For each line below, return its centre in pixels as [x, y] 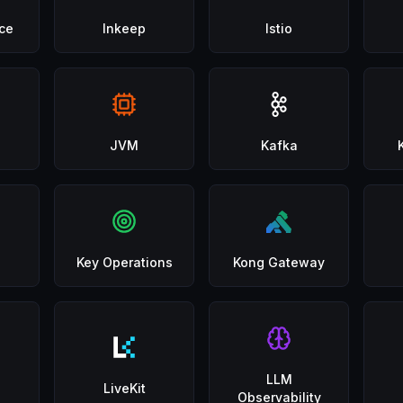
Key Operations [124, 262]
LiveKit [124, 388]
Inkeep [124, 28]
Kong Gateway [279, 262]
